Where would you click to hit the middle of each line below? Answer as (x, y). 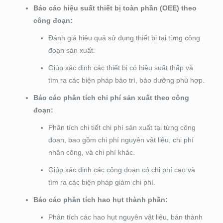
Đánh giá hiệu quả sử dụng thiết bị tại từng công (124, 38)
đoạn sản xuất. (71, 51)
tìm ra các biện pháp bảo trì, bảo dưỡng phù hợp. (126, 80)
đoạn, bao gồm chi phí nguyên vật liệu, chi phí (121, 140)
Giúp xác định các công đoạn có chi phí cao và (121, 170)
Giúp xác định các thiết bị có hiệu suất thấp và (120, 68)
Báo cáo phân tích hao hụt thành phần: (100, 200)
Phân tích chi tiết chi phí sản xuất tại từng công (122, 128)
